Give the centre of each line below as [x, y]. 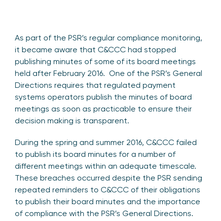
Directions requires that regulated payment [95, 85]
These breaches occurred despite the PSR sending [109, 178]
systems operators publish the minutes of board [103, 97]
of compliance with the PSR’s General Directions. [104, 214]
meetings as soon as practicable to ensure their [103, 109]
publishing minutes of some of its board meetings [105, 62]
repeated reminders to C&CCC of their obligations [108, 190]
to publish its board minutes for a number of [95, 154]
